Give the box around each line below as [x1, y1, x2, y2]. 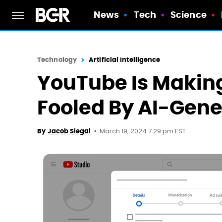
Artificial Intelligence [89, 55, 161, 64]
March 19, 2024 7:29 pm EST [100, 126, 186, 137]
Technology [37, 55, 77, 64]
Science [170, 9, 207, 20]
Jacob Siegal [48, 127, 91, 135]
